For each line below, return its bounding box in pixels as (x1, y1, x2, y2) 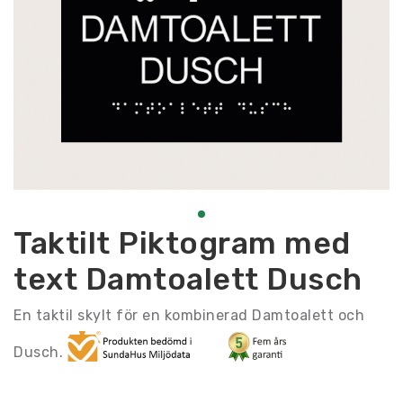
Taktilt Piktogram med (13, 224, 351, 262)
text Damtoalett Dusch (13, 260, 363, 298)
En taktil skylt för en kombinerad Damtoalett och (13, 306, 364, 324)
